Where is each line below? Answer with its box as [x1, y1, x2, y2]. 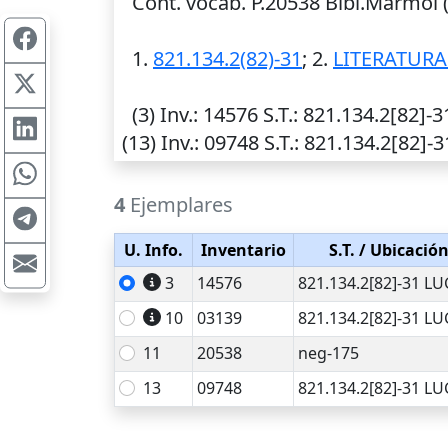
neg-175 [298, 342, 359, 364]
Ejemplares [125, 191, 233, 218]
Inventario [200, 239, 286, 261]
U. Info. [124, 239, 183, 261]
